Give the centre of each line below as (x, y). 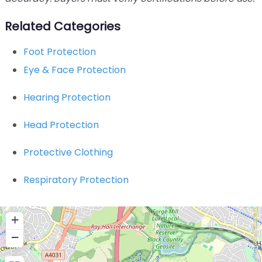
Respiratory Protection (76, 180)
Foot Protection (60, 52)
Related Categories (63, 26)
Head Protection (61, 125)
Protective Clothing (68, 152)
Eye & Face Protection (75, 70)
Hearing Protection (67, 97)
